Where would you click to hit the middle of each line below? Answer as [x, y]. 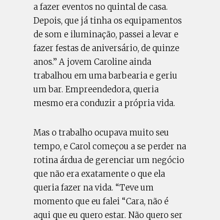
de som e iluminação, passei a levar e [106, 34]
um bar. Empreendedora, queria [96, 89]
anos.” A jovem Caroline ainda [93, 62]
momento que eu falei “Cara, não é [101, 201]
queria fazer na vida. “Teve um [94, 188]
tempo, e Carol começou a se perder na [110, 146]
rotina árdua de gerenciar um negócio [109, 160]
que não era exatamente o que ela [99, 174]
